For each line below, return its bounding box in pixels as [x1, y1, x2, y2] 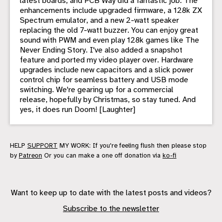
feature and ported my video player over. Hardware [20, 55, 193, 65]
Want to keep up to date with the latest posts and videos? [10, 188, 212, 198]
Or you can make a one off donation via [42, 151, 163, 160]
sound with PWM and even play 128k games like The [20, 35, 199, 46]
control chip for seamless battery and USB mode [20, 75, 188, 85]
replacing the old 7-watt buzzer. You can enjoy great [20, 25, 198, 36]
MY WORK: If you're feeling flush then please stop [57, 141, 207, 150]
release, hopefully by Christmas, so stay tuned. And [20, 95, 196, 105]
